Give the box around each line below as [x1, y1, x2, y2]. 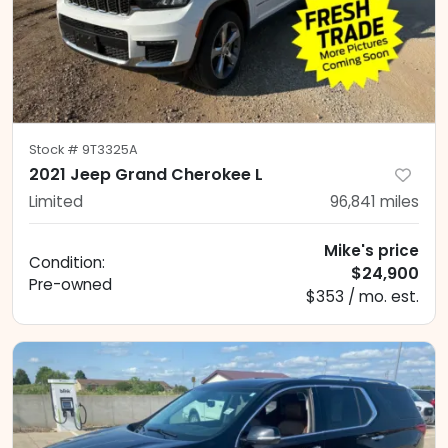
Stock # [29, 140, 82, 158]
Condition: [29, 251, 105, 273]
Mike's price [324, 239, 419, 261]
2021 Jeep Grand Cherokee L [29, 162, 263, 186]
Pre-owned [29, 273, 112, 295]
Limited [29, 190, 83, 212]
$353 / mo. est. [306, 285, 419, 307]
